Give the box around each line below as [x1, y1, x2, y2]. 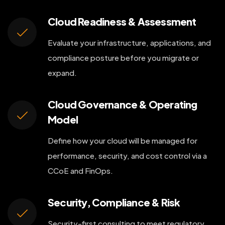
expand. [48, 68, 77, 77]
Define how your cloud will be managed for [48, 136, 197, 145]
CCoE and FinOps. [48, 166, 113, 175]
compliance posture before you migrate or [48, 53, 199, 62]
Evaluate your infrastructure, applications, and [48, 38, 211, 47]
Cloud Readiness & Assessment [48, 15, 196, 28]
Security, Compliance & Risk [48, 196, 180, 208]
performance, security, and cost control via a [48, 151, 207, 160]
